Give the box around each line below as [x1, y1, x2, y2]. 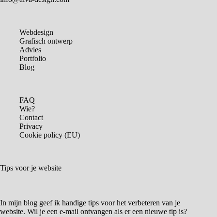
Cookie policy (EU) [19, 130, 80, 139]
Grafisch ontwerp [19, 36, 73, 45]
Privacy [19, 122, 43, 130]
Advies [19, 45, 41, 54]
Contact [19, 113, 43, 122]
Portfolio [19, 54, 46, 62]
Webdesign [19, 28, 53, 36]
